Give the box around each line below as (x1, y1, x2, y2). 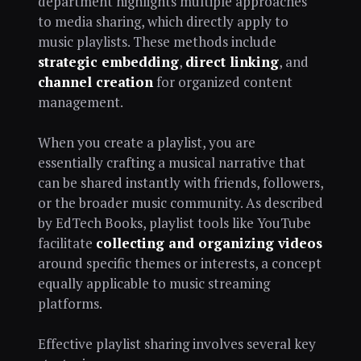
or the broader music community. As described (37, 193, 323, 212)
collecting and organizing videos (95, 233, 322, 252)
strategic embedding (37, 52, 179, 72)
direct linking (185, 52, 279, 72)
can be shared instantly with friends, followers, (37, 172, 323, 192)
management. (37, 93, 123, 112)
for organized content (152, 73, 293, 92)
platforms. (37, 293, 102, 313)
